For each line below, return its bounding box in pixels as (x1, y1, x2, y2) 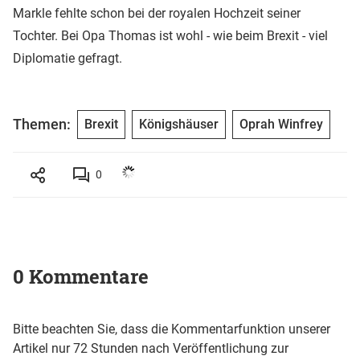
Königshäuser (139, 116, 219, 132)
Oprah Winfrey (239, 116, 323, 132)
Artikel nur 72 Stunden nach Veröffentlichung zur (13, 340, 288, 356)
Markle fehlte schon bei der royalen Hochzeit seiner (13, 5, 301, 21)
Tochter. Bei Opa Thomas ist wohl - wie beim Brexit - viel (13, 27, 328, 43)
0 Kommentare (13, 263, 149, 289)
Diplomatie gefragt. (13, 50, 122, 66)
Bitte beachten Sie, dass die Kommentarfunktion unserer (13, 321, 330, 337)
